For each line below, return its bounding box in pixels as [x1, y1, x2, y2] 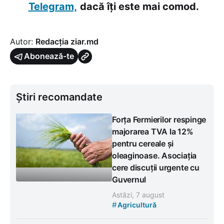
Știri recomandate [16, 91, 102, 103]
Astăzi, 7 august [112, 190, 164, 199]
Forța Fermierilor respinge [112, 114, 206, 125]
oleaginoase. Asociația [112, 150, 197, 161]
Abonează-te [24, 51, 74, 61]
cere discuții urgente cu [112, 162, 199, 173]
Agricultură [116, 200, 156, 209]
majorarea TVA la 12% [112, 126, 193, 137]
